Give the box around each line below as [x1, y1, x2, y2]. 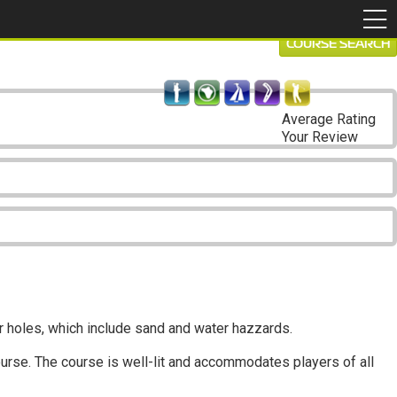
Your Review [282, 128, 358, 145]
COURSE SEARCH [286, 39, 390, 50]
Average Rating [282, 111, 376, 128]
